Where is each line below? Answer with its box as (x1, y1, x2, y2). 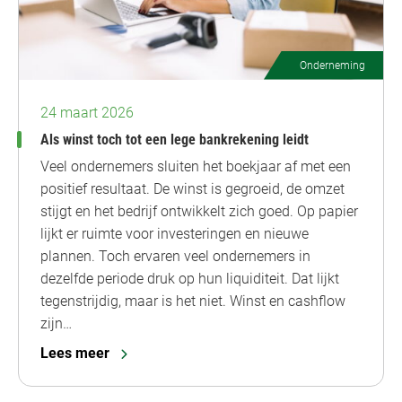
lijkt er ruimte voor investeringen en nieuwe (40, 224, 309, 242)
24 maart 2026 (40, 103, 134, 121)
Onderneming (300, 58, 365, 72)
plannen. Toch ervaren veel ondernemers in (40, 247, 310, 265)
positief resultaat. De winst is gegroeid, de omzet (40, 179, 345, 197)
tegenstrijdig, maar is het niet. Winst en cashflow (40, 292, 345, 310)
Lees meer (40, 344, 109, 362)
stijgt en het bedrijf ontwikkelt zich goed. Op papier (40, 202, 358, 220)
